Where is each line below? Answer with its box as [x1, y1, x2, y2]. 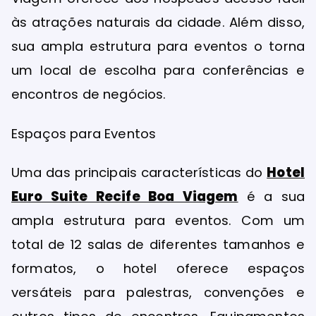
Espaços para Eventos [11, 124, 157, 142]
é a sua [238, 187, 305, 205]
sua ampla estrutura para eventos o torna [11, 37, 305, 56]
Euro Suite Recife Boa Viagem [11, 187, 238, 205]
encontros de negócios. [11, 85, 166, 104]
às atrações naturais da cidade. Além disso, [11, 13, 305, 32]
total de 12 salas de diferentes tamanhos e [11, 235, 305, 253]
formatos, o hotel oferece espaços [11, 259, 305, 277]
